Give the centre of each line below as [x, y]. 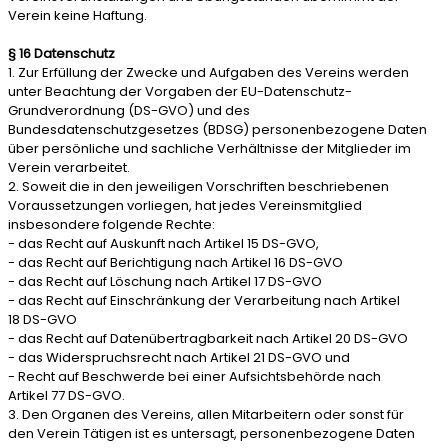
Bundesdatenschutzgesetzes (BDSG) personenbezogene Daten [217, 129]
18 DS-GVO [42, 319]
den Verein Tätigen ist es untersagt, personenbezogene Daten [211, 433]
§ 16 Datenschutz [61, 53]
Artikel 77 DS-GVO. [66, 395]
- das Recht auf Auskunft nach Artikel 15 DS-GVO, [163, 243]
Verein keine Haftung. [77, 15]
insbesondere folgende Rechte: [111, 224]
